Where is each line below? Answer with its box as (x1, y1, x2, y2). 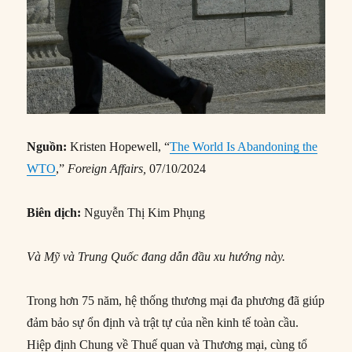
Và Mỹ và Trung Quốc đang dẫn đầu (27, 250, 211, 264)
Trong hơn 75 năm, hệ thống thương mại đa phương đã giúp (27, 294, 325, 308)
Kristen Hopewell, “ (67, 140, 170, 154)
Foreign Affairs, (68, 162, 147, 176)
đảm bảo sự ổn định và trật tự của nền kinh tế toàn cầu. (27, 316, 299, 330)
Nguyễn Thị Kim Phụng (81, 206, 206, 220)
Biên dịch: (27, 206, 82, 220)
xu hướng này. (211, 250, 286, 264)
